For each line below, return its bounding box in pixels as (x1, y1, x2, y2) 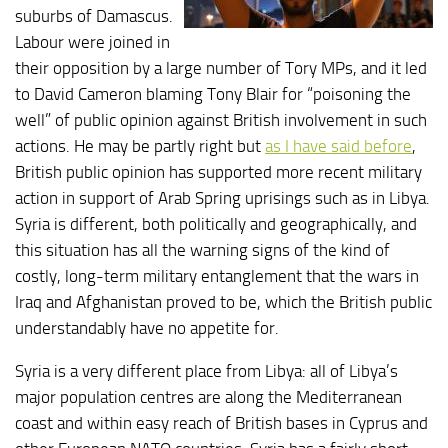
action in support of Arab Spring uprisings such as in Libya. (15, 188, 430, 208)
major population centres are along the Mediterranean (15, 386, 402, 407)
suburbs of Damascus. (15, 6, 173, 26)
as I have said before (265, 136, 412, 156)
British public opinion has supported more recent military (15, 162, 422, 182)
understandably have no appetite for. (15, 318, 279, 338)
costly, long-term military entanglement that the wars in (15, 266, 419, 286)
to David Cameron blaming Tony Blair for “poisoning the (15, 84, 411, 104)
